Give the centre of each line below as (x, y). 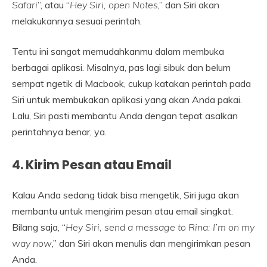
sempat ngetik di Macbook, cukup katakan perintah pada (131, 83)
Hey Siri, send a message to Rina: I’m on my (160, 227)
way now (32, 243)
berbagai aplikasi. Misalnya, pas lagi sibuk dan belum (121, 67)
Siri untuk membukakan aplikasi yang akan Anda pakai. (127, 99)
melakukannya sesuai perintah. (77, 21)
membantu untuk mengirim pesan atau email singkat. (122, 211)
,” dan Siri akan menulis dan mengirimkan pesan (151, 243)
